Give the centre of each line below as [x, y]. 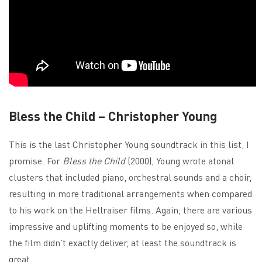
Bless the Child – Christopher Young [113, 116]
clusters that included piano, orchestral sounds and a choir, [130, 177]
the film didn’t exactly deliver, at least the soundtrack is [123, 242]
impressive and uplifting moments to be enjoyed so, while [126, 226]
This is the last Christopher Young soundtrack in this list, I [129, 144]
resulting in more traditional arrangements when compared [130, 193]
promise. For [36, 160]
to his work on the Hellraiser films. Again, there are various [130, 209]
